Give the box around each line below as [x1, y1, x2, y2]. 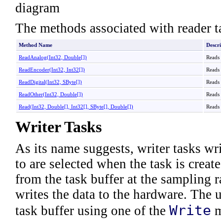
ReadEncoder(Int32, [19, 67, 67, 73]
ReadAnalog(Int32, [19, 54, 64, 60]
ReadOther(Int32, [19, 91, 60, 97]
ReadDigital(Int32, [19, 79, 63, 85]
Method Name [19, 42, 52, 48]
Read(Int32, [19, 104, 47, 110]
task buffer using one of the [15, 203, 169, 218]
